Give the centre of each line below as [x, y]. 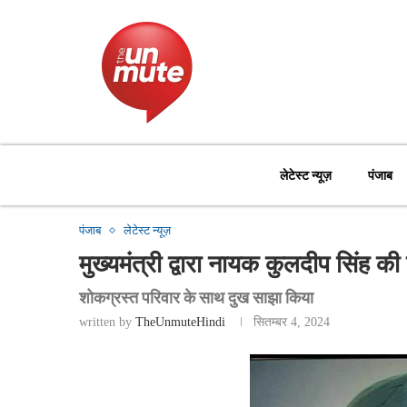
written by [107, 323]
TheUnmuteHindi [180, 323]
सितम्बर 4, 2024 [292, 323]
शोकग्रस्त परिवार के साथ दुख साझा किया [196, 298]
